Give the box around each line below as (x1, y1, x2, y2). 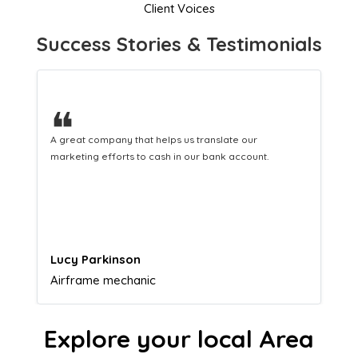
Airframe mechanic (50, 272, 156, 288)
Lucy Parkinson (50, 251, 141, 267)
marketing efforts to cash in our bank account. (50, 149, 268, 162)
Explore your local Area (44, 323, 314, 354)
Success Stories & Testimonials (36, 31, 322, 56)
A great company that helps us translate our (50, 133, 257, 145)
